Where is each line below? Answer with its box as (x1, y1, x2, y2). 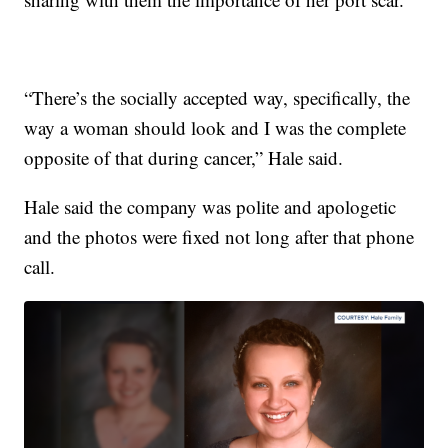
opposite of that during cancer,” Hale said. (24, 144, 344, 170)
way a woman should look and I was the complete (24, 114, 407, 140)
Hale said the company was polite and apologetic (24, 193, 397, 219)
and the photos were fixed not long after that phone (24, 223, 415, 249)
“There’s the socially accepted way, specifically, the (24, 84, 411, 110)
